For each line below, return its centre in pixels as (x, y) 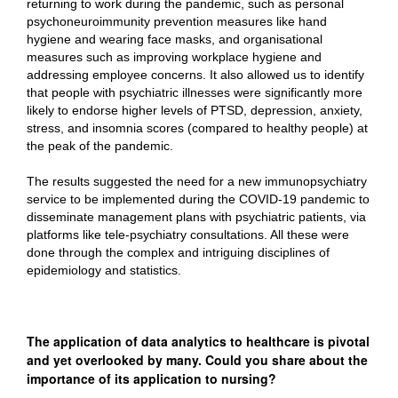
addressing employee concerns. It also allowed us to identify (195, 75)
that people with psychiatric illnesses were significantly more (195, 92)
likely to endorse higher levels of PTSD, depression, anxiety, (195, 110)
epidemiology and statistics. (104, 270)
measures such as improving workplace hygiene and (174, 57)
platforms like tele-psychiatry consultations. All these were (188, 235)
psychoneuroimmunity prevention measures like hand (177, 21)
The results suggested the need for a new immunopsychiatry (197, 181)
